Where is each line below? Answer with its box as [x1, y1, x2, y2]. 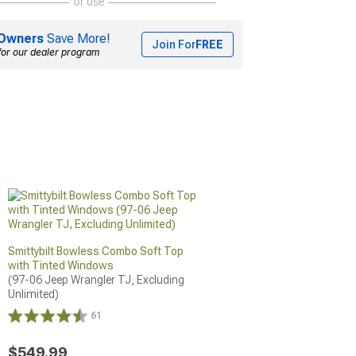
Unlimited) [7, 287, 59, 300]
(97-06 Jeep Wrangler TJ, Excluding [7, 273, 184, 286]
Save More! [44, 30, 110, 46]
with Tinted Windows [7, 258, 114, 272]
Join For [152, 37, 195, 51]
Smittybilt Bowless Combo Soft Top [7, 244, 184, 257]
